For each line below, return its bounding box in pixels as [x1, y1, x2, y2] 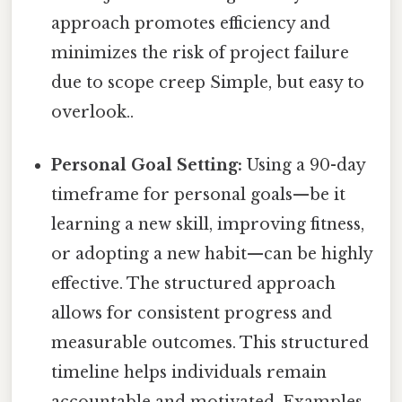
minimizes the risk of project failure [51, 42, 350, 63]
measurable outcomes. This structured [51, 332, 370, 353]
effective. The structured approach [51, 273, 336, 293]
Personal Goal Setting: [51, 154, 243, 175]
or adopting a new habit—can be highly [51, 243, 373, 264]
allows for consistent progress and [51, 302, 333, 323]
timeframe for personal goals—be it [51, 184, 346, 205]
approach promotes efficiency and [51, 13, 331, 33]
